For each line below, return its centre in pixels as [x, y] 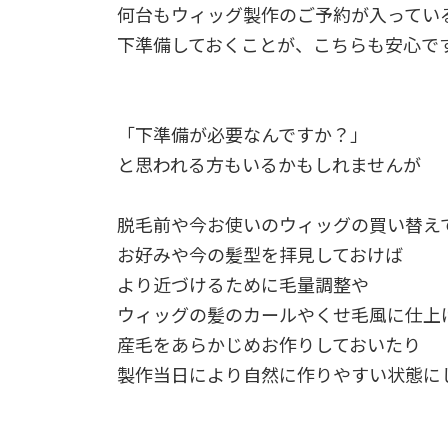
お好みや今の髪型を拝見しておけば [260, 254]
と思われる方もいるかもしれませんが [269, 164]
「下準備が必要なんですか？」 [242, 134]
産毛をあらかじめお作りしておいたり [269, 344]
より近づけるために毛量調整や [243, 284]
